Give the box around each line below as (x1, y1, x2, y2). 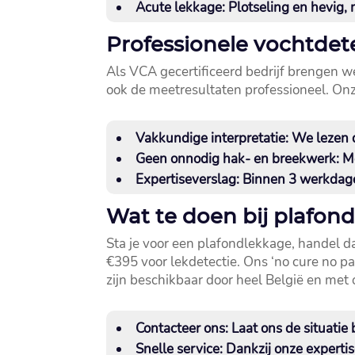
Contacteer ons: (136, 319, 229, 338)
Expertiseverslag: (136, 170, 240, 189)
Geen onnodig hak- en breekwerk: (136, 150, 340, 169)
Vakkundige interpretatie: (136, 129, 289, 148)
